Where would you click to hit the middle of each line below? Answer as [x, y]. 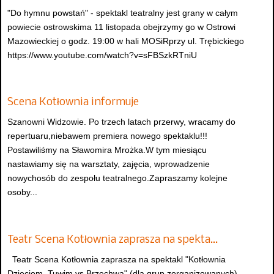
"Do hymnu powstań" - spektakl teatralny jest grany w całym [123, 13]
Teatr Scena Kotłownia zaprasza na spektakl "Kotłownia [117, 259]
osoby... [22, 192]
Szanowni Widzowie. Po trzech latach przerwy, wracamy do [121, 122]
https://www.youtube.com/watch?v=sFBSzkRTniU [102, 55]
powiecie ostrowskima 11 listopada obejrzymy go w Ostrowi [121, 27]
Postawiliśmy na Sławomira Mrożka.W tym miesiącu [107, 150]
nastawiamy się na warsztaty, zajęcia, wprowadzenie [109, 164]
